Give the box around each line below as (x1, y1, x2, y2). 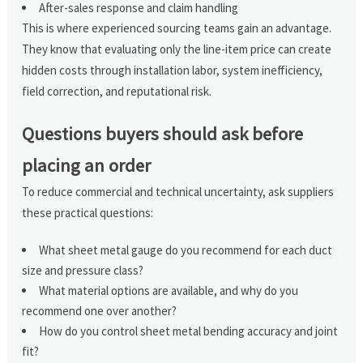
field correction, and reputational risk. (22, 83, 212, 99)
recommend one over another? (22, 302, 177, 318)
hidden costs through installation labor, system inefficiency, (22, 62, 323, 78)
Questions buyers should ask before (22, 122, 304, 145)
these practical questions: (22, 204, 154, 220)
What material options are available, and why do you (39, 282, 299, 298)
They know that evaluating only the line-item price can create (22, 41, 332, 57)
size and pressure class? (22, 262, 144, 278)
